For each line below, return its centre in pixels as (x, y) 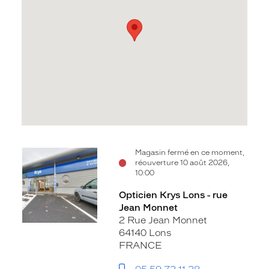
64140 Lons (145, 233)
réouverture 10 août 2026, (183, 163)
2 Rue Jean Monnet (163, 220)
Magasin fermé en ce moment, (190, 153)
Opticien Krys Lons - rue (173, 195)
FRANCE (140, 246)
